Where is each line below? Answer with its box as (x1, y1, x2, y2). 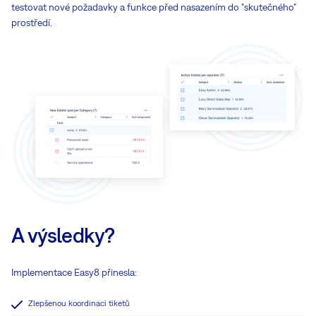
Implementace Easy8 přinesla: (11, 266, 137, 278)
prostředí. (11, 16, 52, 28)
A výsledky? (11, 222, 115, 247)
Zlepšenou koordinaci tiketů (28, 298, 130, 308)
